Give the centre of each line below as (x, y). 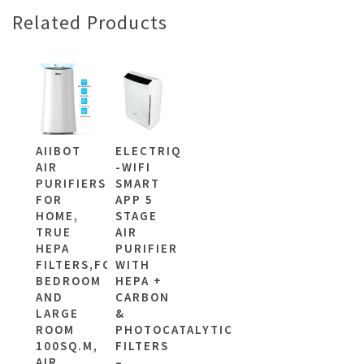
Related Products (90, 23)
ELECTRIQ (148, 150)
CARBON (142, 297)
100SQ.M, (67, 345)
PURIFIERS (71, 183)
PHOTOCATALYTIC (174, 329)
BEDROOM (69, 280)
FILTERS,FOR (78, 264)
